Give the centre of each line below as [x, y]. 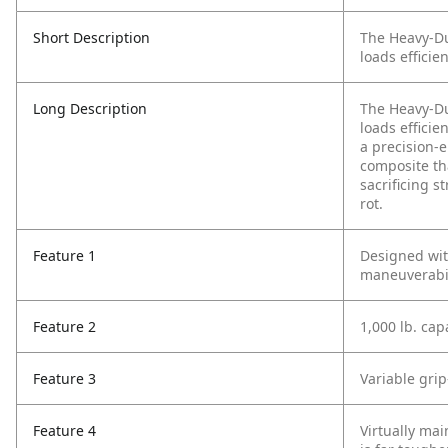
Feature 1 [64, 255]
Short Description [91, 37]
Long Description [90, 108]
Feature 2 [64, 326]
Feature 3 [64, 378]
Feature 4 [64, 430]
